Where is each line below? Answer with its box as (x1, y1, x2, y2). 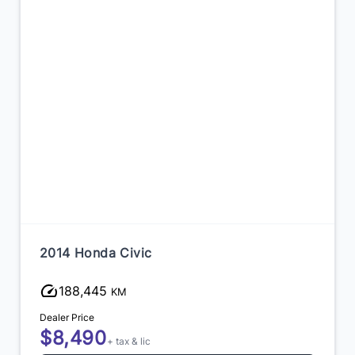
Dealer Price (40, 311, 94, 323)
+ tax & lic (106, 334, 151, 347)
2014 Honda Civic (40, 244, 152, 261)
